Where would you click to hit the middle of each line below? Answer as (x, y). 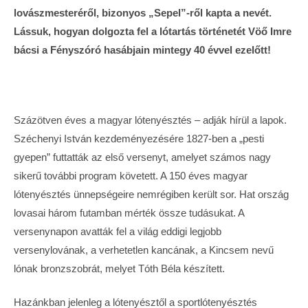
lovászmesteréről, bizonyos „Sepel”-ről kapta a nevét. (143, 12)
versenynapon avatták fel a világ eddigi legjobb (118, 231)
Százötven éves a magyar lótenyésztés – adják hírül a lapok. (150, 120)
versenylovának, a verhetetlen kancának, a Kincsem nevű (144, 250)
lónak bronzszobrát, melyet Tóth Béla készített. (119, 268)
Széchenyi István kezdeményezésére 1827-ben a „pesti (139, 138)
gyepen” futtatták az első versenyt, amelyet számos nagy (142, 157)
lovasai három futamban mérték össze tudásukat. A (129, 212)
